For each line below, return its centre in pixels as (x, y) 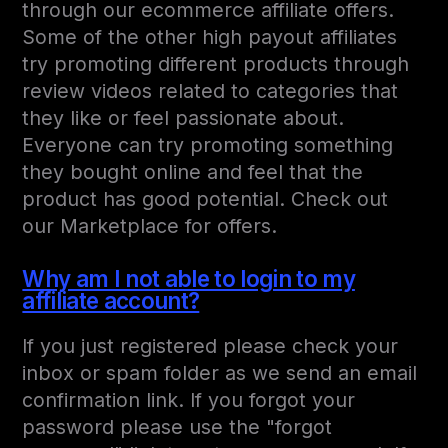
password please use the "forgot (177, 427)
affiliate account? (111, 301)
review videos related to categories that (210, 91)
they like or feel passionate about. (183, 118)
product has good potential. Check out (205, 199)
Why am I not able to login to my (188, 279)
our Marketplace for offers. (150, 226)
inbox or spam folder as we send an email (220, 373)
